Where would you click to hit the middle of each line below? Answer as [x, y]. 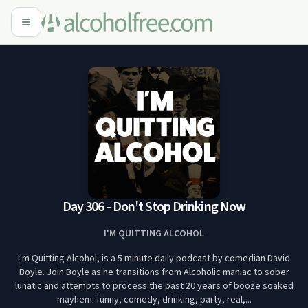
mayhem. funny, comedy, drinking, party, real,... [154, 300]
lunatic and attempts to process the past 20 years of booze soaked [154, 286]
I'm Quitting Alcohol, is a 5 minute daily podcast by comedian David [154, 258]
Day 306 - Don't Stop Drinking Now [154, 207]
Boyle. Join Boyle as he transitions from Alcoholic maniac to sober [154, 272]
